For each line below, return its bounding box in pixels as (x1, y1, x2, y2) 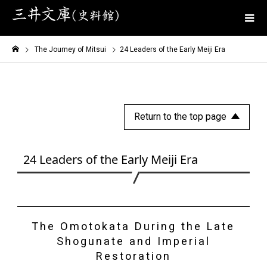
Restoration (95, 249, 171, 262)
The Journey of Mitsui (35, 45, 106, 54)
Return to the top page (134, 111, 227, 122)
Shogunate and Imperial (56, 234, 210, 247)
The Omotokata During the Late (32, 219, 235, 232)
